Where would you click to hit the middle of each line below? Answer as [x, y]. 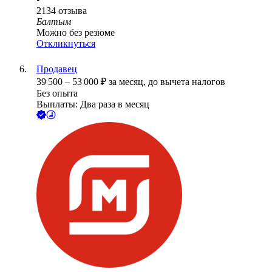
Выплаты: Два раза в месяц [93, 104]
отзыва [73, 11]
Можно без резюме [76, 33]
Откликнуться [66, 44]
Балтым [54, 22]
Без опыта [57, 93]
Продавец [57, 69]
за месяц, [128, 82]
